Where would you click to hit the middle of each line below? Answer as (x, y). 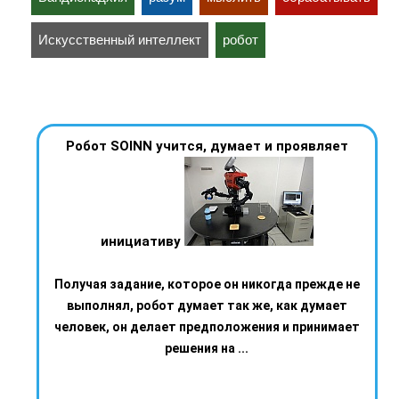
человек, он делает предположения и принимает (207, 327)
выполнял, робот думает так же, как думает (207, 306)
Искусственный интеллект (119, 40)
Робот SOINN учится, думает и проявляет (207, 147)
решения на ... (207, 349)
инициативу (140, 242)
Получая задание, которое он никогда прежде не (207, 285)
